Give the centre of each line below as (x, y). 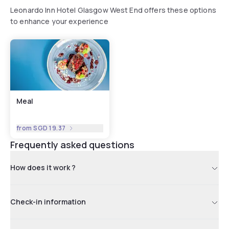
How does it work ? (43, 167)
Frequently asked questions (72, 144)
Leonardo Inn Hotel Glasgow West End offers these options (113, 10)
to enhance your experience (59, 21)
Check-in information (48, 201)
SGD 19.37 (50, 128)
